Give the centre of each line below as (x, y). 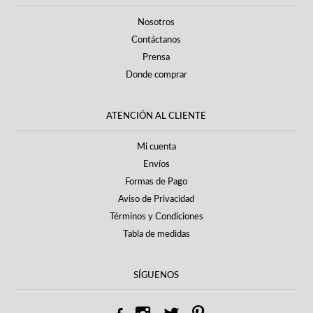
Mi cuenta (156, 147)
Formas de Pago (156, 182)
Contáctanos (156, 41)
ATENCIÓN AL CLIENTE (156, 116)
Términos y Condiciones (156, 217)
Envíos (156, 165)
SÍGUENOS (156, 275)
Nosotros (156, 23)
